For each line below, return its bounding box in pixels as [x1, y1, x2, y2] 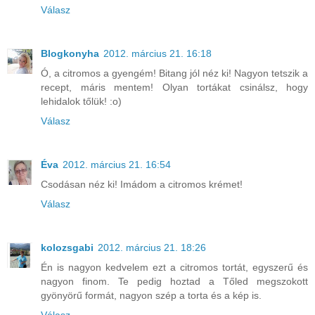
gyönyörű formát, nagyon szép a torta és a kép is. [41, 290, 262, 302]
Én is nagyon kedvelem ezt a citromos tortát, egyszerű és [41, 262, 308, 274]
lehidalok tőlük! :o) [41, 96, 122, 108]
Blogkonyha [41, 48, 99, 60]
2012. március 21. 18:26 [98, 242, 206, 254]
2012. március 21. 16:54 [63, 159, 171, 171]
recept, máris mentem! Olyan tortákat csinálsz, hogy [41, 82, 308, 94]
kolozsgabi [41, 242, 94, 254]
